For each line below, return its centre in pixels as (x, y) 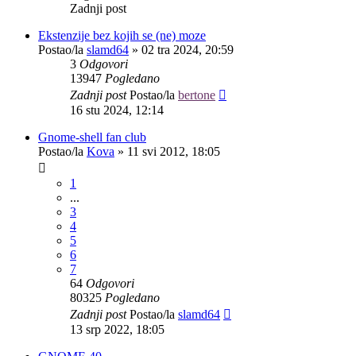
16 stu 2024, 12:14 (117, 110)
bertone (197, 95)
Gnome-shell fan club (92, 137)
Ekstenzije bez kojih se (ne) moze (122, 35)
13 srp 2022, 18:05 (117, 329)
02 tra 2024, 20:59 (188, 49)
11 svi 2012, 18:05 (174, 151)
